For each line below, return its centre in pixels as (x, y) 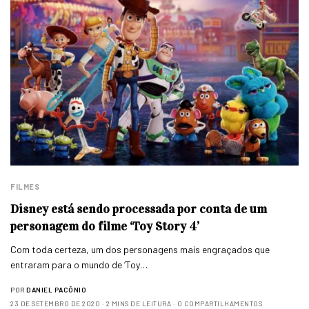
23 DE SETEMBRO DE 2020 (55, 303)
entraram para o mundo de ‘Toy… (79, 264)
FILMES (25, 186)
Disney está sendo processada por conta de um (139, 209)
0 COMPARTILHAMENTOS (219, 303)
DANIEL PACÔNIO (56, 289)
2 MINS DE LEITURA (138, 303)
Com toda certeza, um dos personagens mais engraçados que (140, 249)
